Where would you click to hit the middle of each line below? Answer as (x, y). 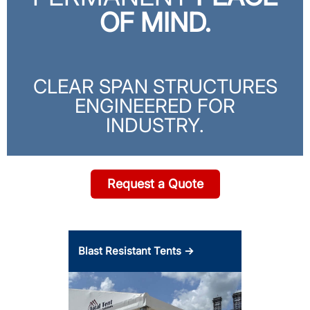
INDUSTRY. (155, 126)
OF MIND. (155, 22)
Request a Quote (155, 184)
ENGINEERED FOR (155, 106)
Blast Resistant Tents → (136, 251)
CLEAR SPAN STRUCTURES (155, 87)
